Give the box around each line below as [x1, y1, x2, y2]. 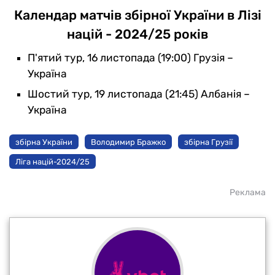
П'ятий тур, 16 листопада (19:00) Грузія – [28, 52, 233, 64]
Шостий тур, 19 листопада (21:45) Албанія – [28, 88, 250, 101]
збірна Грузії [184, 137, 233, 147]
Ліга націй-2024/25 [15, 157, 90, 166]
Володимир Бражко [91, 137, 166, 147]
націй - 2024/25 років [67, 26, 208, 42]
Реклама [230, 187, 266, 198]
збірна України [15, 137, 72, 147]
